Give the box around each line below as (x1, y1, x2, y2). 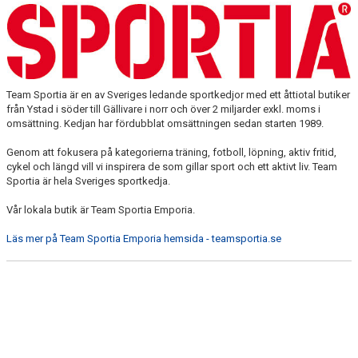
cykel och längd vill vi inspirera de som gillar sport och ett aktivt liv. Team (6, 160, 337, 173)
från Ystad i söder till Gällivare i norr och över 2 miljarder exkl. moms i (6, 102, 320, 115)
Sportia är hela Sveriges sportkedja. (6, 174, 170, 187)
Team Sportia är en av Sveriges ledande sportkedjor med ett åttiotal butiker (6, 88, 350, 101)
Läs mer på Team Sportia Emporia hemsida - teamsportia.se (6, 232, 284, 245)
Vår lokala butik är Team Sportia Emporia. (6, 203, 197, 216)
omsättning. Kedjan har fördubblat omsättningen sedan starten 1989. (6, 117, 326, 129)
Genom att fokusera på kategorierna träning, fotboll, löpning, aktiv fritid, (6, 145, 336, 158)
